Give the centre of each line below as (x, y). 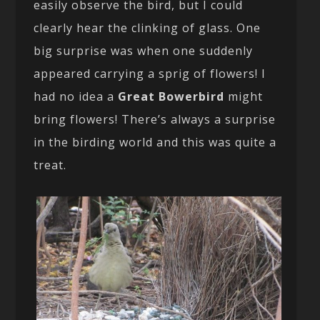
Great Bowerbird (171, 96)
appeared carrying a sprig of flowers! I (150, 73)
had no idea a (76, 96)
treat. (50, 165)
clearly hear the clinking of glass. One (147, 27)
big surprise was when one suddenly (144, 50)
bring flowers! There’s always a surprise (155, 119)
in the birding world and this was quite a (155, 142)
